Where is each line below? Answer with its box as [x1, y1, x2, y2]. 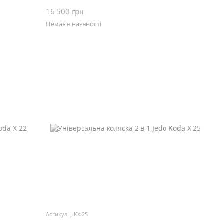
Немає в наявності [46, 19, 102, 28]
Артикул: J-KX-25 [46, 210, 88, 218]
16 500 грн [46, 6, 84, 17]
